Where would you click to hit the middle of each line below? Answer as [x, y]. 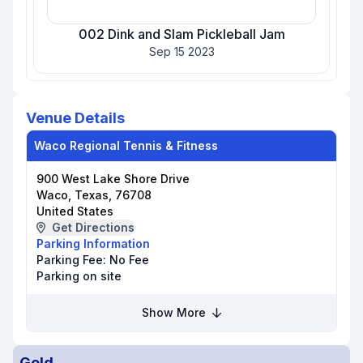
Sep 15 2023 [181, 51]
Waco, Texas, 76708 [94, 195]
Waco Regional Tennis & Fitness [126, 145]
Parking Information [93, 243]
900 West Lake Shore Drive [113, 179]
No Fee [129, 260]
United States [75, 211]
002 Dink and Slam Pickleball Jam [181, 34]
